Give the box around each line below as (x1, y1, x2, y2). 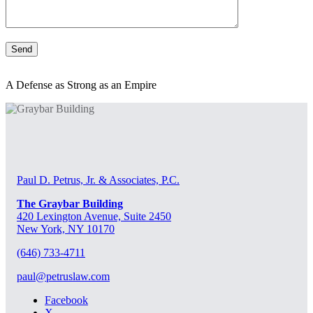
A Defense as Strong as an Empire (6, 78, 156, 91)
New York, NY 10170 (17, 222, 115, 235)
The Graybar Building (17, 197, 123, 210)
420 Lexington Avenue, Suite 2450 (17, 210, 171, 222)
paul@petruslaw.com (17, 270, 110, 282)
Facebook (45, 293, 88, 306)
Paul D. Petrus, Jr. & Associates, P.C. (17, 173, 180, 186)
